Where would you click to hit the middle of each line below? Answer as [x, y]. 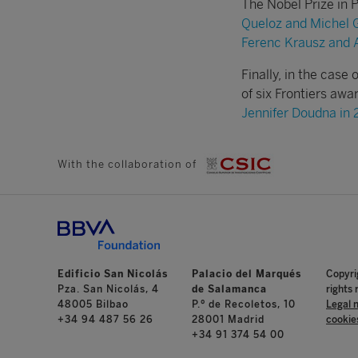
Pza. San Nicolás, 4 [108, 290]
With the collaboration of [129, 164]
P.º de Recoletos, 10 [244, 305]
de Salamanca [229, 290]
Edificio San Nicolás [113, 274]
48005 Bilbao [93, 305]
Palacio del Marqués [247, 274]
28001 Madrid [228, 320]
